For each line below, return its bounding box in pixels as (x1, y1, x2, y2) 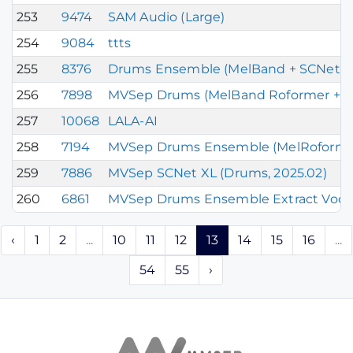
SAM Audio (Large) (107, 9, 225, 24)
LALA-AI (107, 113, 158, 128)
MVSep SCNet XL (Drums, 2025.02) (107, 165, 327, 180)
